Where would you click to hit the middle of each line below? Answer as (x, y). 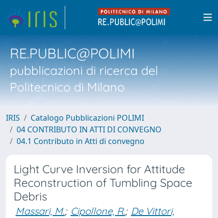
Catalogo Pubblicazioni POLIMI (87, 118)
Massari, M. (40, 211)
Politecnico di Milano (67, 87)
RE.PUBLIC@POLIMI (72, 53)
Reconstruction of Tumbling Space (103, 183)
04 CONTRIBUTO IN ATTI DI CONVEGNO (89, 129)
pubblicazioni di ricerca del (84, 70)
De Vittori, (153, 211)
